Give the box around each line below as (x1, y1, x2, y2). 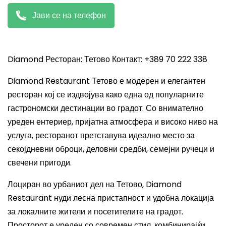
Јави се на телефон (30, 10, 106, 21)
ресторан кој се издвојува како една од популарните (8, 89, 204, 100)
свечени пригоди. (8, 157, 72, 168)
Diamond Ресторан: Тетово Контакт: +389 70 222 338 (8, 53, 207, 65)
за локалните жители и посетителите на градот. (8, 206, 183, 217)
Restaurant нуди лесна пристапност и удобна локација (8, 192, 214, 204)
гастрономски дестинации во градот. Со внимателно (8, 102, 203, 114)
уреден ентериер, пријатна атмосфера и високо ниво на (8, 116, 218, 128)
